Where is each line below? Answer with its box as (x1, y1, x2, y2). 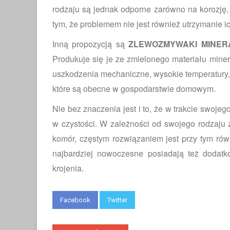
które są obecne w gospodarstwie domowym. (52, 83, 216, 94)
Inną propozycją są (52, 38, 129, 50)
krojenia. (52, 162, 84, 174)
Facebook (60, 196, 90, 204)
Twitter (107, 196, 127, 204)
